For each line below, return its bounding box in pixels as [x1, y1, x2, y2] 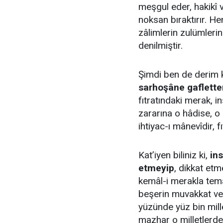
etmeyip [138, 162, 174, 174]
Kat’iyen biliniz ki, [138, 149, 210, 161]
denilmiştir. [138, 40, 183, 51]
